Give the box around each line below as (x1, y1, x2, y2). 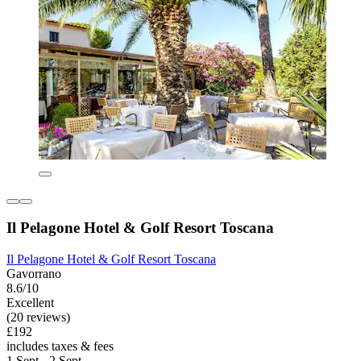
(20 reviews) (6, 309, 70, 324)
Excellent (6, 295, 54, 309)
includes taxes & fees (6, 338, 114, 353)
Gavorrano (6, 266, 61, 280)
